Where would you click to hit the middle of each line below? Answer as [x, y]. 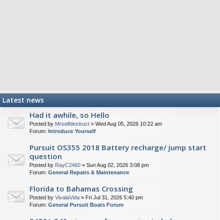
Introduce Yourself [72, 131]
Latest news [23, 100]
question [46, 156]
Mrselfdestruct [72, 124]
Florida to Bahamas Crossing [81, 189]
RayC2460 [68, 165]
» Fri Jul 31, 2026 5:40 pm [111, 197]
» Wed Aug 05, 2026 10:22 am [126, 124]
